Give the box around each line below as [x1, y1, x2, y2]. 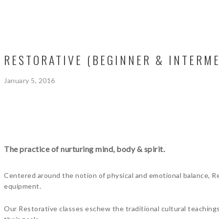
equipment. [4, 182, 41, 190]
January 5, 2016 [4, 76, 55, 85]
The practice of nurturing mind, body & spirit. [4, 144, 165, 153]
